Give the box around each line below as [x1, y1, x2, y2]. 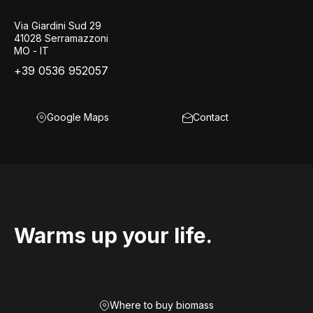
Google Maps [47, 111, 109, 123]
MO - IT [14, 45, 49, 57]
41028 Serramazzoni [14, 32, 108, 44]
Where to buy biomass [110, 299, 214, 311]
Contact [193, 111, 228, 123]
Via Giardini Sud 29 [14, 20, 101, 31]
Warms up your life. [14, 223, 212, 248]
